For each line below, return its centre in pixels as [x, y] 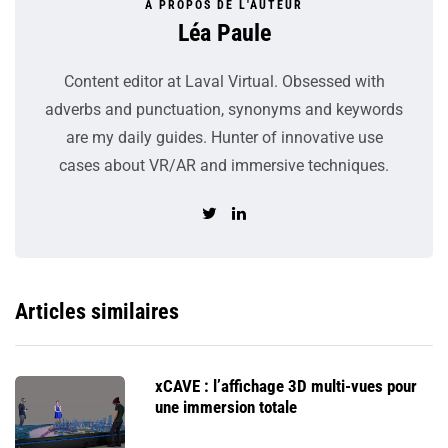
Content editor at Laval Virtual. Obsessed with [224, 82]
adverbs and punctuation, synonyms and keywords [224, 110]
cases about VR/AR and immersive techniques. [224, 166]
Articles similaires [97, 312]
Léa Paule [224, 33]
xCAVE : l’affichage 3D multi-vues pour [286, 386]
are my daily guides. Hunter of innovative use [224, 138]
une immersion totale [226, 407]
